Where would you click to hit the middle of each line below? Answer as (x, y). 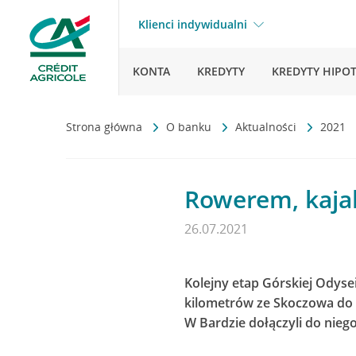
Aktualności (267, 127)
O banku (190, 127)
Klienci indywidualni (193, 24)
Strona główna (106, 127)
